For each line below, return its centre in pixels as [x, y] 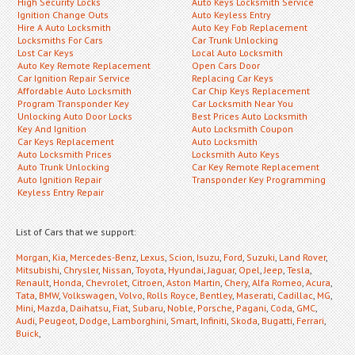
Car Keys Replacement [66, 141]
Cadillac [295, 295]
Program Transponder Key [73, 103]
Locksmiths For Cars [60, 40]
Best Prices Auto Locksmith [250, 116]
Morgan [32, 257]
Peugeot [57, 320]
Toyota [150, 269]
